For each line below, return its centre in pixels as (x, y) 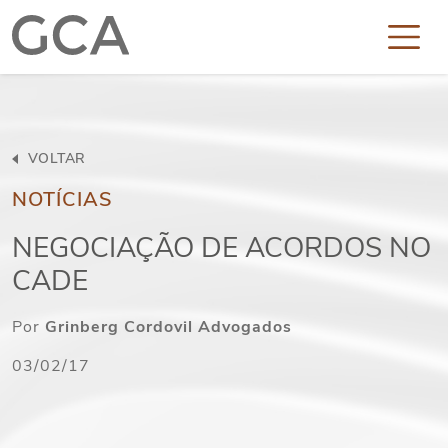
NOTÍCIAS (62, 199)
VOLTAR (54, 158)
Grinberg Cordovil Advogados (168, 327)
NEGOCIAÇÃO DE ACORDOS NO (221, 248)
